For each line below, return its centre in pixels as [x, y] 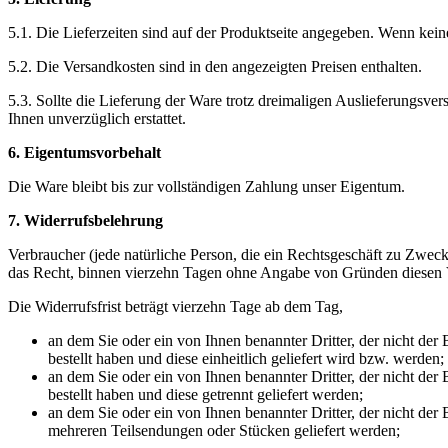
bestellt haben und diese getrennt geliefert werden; [205, 395]
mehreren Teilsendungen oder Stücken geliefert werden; [224, 431]
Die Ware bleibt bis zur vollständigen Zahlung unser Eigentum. [206, 187]
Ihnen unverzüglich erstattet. [97, 119]
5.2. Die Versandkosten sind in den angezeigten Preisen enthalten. [215, 67]
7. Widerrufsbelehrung [85, 221]
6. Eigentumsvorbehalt [84, 153]
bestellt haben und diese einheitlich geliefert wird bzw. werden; [246, 359]
